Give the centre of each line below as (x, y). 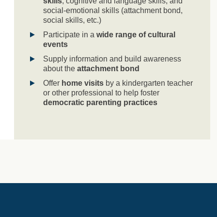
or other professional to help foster (101, 93)
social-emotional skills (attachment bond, (113, 10)
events (55, 44)
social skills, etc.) (72, 20)
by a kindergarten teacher (148, 83)
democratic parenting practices (100, 102)
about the (60, 68)
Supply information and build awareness (112, 59)
